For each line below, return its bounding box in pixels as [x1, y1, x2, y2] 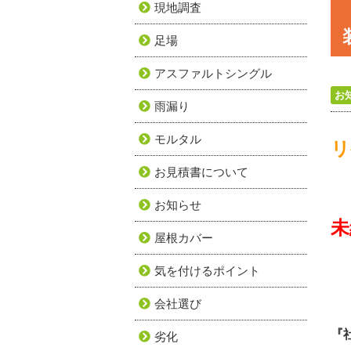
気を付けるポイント [154, 264, 260, 277]
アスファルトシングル [154, 67, 272, 80]
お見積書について [154, 165, 248, 179]
